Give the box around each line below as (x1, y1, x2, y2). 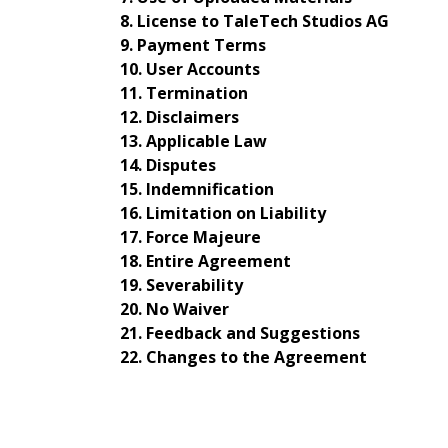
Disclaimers (146, 106, 239, 129)
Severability (146, 274, 243, 297)
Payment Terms (137, 34, 266, 57)
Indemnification (146, 178, 274, 201)
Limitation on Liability (146, 202, 326, 225)
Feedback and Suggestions (146, 322, 360, 345)
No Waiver (146, 298, 229, 321)
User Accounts (146, 58, 260, 81)
